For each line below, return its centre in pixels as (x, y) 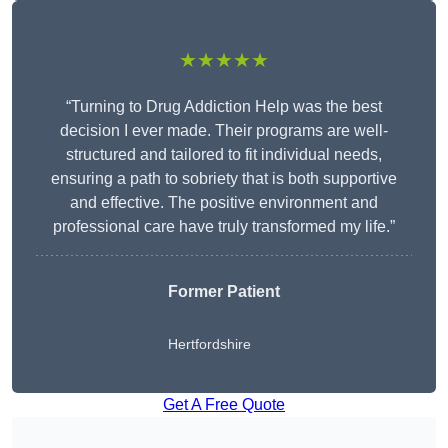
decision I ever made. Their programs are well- (224, 131)
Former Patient (224, 292)
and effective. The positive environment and (224, 203)
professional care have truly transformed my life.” (224, 227)
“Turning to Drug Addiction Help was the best (224, 107)
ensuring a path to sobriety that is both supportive (224, 179)
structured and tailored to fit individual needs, (224, 155)
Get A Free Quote (224, 405)
